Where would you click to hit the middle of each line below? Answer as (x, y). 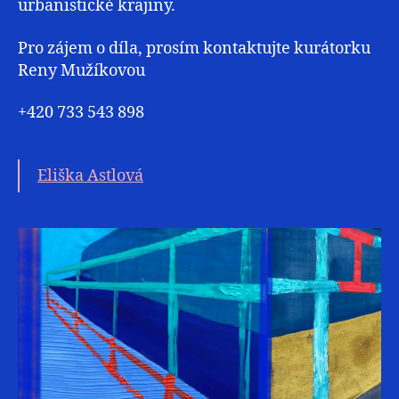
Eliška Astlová (90, 176)
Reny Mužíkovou (81, 70)
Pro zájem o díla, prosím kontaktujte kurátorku (194, 48)
